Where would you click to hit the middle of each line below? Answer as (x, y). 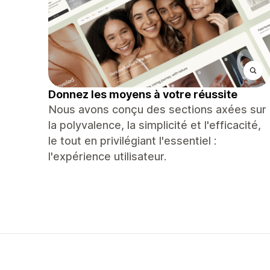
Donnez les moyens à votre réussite (143, 94)
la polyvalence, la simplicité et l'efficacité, (155, 125)
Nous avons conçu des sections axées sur (157, 109)
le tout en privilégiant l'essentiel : (132, 141)
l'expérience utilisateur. (107, 156)
